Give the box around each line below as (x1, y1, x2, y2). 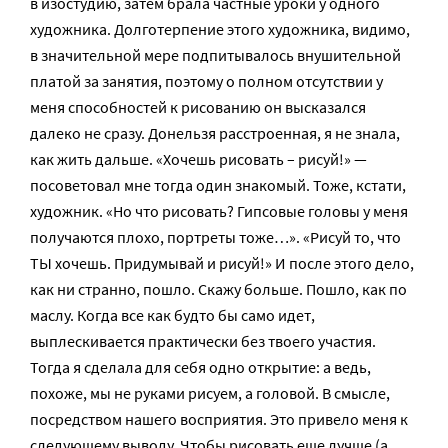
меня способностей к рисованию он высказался (30, 97, 366, 117)
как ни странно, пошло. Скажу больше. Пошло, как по (30, 279, 407, 299)
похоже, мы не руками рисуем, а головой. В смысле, (30, 383, 390, 403)
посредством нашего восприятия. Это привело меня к (30, 409, 408, 429)
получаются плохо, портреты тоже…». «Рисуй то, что (30, 227, 401, 247)
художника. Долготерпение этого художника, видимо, (30, 19, 410, 39)
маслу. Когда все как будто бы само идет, (30, 305, 315, 325)
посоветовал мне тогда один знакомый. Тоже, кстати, (30, 175, 406, 195)
